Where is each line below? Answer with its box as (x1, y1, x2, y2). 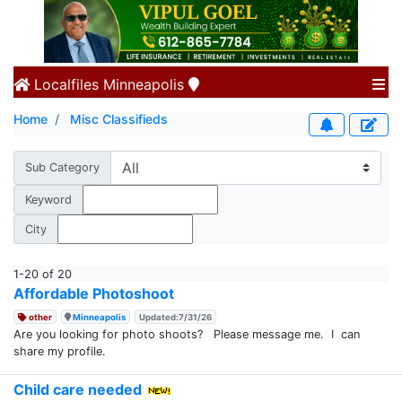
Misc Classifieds (70, 111, 168, 127)
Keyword (25, 192, 72, 206)
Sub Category (25, 161, 100, 175)
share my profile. (13, 344, 260, 358)
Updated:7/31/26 (139, 311, 213, 322)
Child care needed (13, 380, 142, 398)
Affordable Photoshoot (13, 284, 174, 302)
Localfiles (30, 75, 99, 93)
